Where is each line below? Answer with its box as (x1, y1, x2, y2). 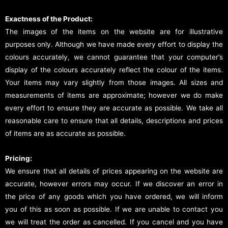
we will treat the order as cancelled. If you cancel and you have (5, 217, 223, 226)
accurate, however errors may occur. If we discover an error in (5, 179, 223, 188)
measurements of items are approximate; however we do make (5, 91, 223, 99)
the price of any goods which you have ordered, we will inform (5, 192, 223, 201)
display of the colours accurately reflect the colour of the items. (5, 65, 223, 74)
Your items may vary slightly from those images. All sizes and (5, 78, 223, 87)
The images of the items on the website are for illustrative (5, 27, 223, 36)
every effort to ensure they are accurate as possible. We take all (5, 103, 223, 112)
